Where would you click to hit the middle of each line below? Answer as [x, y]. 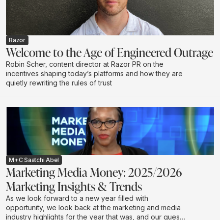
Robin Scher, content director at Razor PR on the [85, 64]
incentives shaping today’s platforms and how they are [94, 74]
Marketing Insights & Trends [74, 186]
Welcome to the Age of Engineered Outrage [110, 52]
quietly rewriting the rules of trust [59, 83]
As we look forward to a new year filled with [77, 198]
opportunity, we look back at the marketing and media [93, 208]
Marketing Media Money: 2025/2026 [94, 172]
